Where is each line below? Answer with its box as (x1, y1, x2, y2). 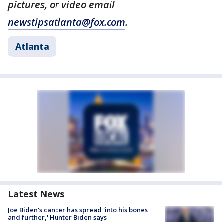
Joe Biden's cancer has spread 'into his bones (8, 205, 148, 214)
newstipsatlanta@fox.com (8, 15, 125, 29)
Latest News (8, 188, 64, 200)
